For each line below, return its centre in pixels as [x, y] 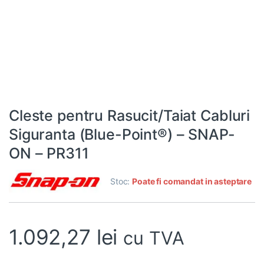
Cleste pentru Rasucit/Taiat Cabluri [130, 116]
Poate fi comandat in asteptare [192, 181]
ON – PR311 [49, 154]
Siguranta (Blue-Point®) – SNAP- [122, 135]
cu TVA [154, 238]
